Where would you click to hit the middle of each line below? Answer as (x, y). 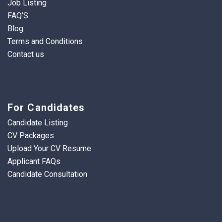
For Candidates (46, 108)
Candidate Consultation (47, 174)
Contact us (26, 55)
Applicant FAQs (34, 162)
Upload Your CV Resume (49, 149)
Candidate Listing (38, 123)
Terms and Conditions (45, 42)
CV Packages (31, 136)
